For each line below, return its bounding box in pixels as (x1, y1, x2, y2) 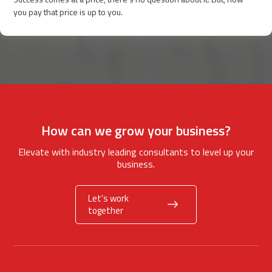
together (88, 203, 123, 217)
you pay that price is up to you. (13, 5, 123, 18)
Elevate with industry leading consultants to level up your (18, 144, 254, 159)
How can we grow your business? (41, 120, 231, 141)
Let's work (88, 191, 129, 205)
